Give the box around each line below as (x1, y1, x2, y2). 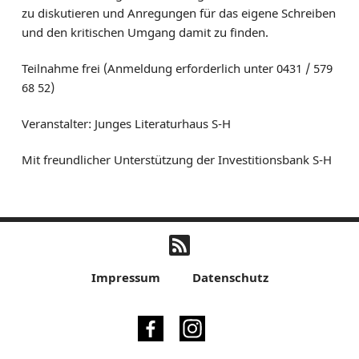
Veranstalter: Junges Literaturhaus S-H (21, 115, 231, 131)
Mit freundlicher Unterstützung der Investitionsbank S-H (21, 151, 332, 167)
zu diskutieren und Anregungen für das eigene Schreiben (21, 4, 336, 21)
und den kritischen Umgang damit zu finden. (21, 23, 272, 40)
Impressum (91, 268, 160, 285)
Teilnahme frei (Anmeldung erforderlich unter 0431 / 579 (21, 59, 333, 76)
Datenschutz (192, 268, 268, 285)
